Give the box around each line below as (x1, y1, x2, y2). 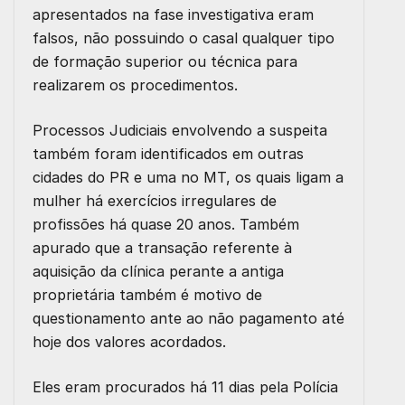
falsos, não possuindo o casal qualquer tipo (33, 29, 334, 47)
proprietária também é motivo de (33, 286, 262, 304)
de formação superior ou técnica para (33, 52, 297, 71)
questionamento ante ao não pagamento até (33, 309, 344, 327)
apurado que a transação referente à (33, 239, 292, 257)
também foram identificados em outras (33, 145, 304, 163)
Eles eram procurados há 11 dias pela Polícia (33, 378, 338, 396)
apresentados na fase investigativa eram (33, 5, 314, 24)
